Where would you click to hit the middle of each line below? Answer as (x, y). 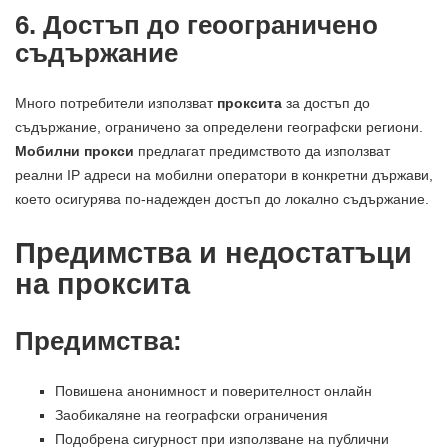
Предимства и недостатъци (213, 253)
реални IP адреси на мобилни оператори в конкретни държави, (224, 175)
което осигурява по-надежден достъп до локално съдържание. (222, 199)
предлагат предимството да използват (262, 151)
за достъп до (326, 103)
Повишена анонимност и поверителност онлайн (213, 391)
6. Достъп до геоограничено (196, 25)
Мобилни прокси (74, 151)
